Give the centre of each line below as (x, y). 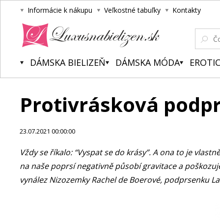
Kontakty (187, 10)
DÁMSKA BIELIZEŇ (68, 62)
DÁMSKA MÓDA (148, 62)
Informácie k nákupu (60, 10)
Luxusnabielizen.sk (45, 52)
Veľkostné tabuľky (132, 10)
